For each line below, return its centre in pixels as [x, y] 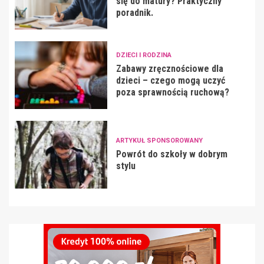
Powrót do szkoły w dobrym [171, 154]
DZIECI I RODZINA [143, 55]
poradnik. [134, 13]
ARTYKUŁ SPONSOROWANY [159, 141]
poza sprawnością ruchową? [172, 93]
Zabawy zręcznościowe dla [169, 69]
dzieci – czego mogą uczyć [170, 81]
